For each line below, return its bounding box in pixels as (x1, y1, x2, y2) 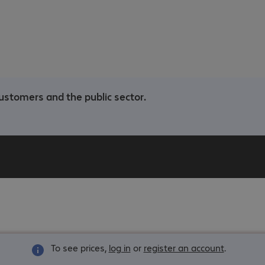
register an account (143, 241, 224, 254)
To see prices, (50, 241, 109, 254)
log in (108, 241, 131, 254)
